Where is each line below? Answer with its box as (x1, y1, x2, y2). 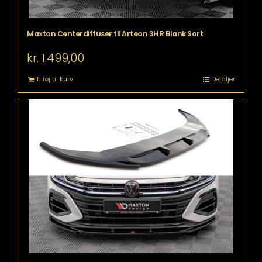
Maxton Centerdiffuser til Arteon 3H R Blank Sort (27, 28, 203, 39)
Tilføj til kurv (36, 74, 73, 84)
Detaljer (211, 74, 235, 84)
